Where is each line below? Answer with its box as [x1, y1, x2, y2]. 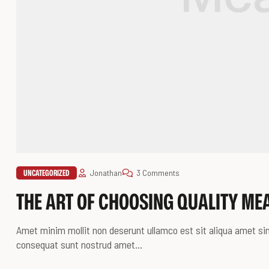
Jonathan [89, 168, 122, 178]
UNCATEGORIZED [23, 167, 70, 179]
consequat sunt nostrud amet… [16, 238, 142, 252]
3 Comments [136, 168, 180, 178]
